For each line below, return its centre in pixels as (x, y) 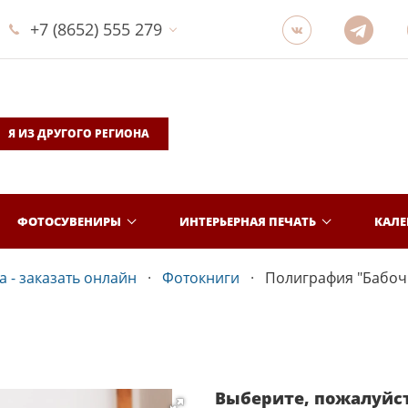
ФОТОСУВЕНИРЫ (69, 221)
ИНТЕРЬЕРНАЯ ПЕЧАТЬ (248, 221)
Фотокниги (201, 278)
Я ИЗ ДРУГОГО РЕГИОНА (78, 133)
